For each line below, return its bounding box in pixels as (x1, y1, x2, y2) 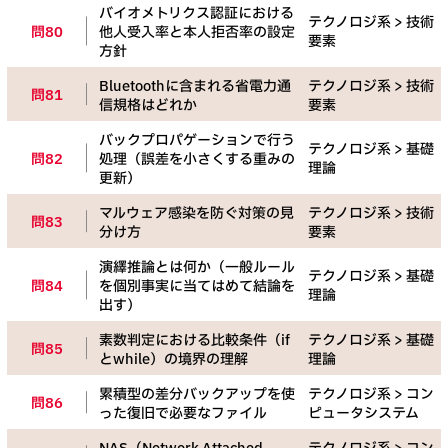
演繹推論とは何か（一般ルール (99, 257, 295, 279)
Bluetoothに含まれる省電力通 (99, 76, 291, 98)
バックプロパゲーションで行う (99, 130, 295, 152)
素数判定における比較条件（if (99, 330, 290, 352)
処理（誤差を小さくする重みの (99, 149, 295, 171)
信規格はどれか (99, 95, 197, 117)
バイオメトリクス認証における (99, 3, 294, 25)
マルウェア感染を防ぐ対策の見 (99, 203, 294, 225)
